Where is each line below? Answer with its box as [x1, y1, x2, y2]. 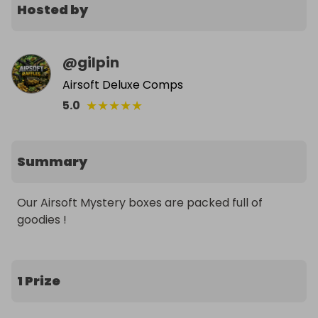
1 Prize [17, 272, 60, 290]
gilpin [77, 53, 119, 73]
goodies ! [17, 212, 67, 229]
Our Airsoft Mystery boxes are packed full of [17, 194, 263, 212]
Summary [17, 153, 87, 171]
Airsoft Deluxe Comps [62, 77, 183, 94]
